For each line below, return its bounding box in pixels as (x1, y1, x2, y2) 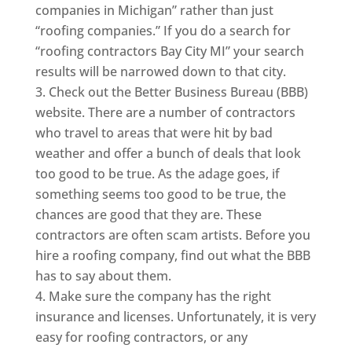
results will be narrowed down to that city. (35, 62, 286, 80)
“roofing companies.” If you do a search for (35, 21, 291, 39)
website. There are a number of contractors (35, 103, 295, 121)
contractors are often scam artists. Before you (35, 225, 310, 244)
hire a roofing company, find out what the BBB (35, 246, 310, 264)
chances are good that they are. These (35, 205, 262, 223)
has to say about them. (35, 266, 171, 284)
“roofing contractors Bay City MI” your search (35, 42, 304, 60)
